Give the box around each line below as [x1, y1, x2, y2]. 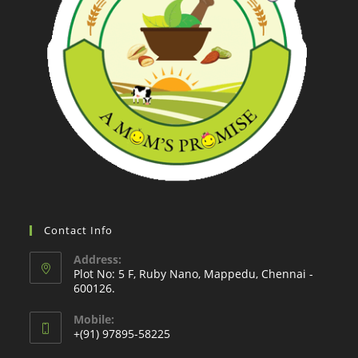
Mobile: [74, 311, 115, 327]
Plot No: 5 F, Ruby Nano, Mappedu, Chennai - [74, 265, 314, 281]
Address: [74, 251, 122, 267]
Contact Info [44, 222, 113, 237]
